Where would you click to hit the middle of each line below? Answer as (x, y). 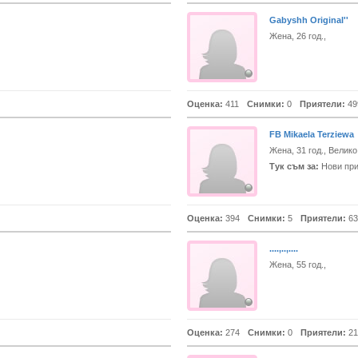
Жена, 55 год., (298, 265)
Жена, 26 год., (298, 36)
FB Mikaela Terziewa (312, 134)
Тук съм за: (294, 166)
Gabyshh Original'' (309, 20)
